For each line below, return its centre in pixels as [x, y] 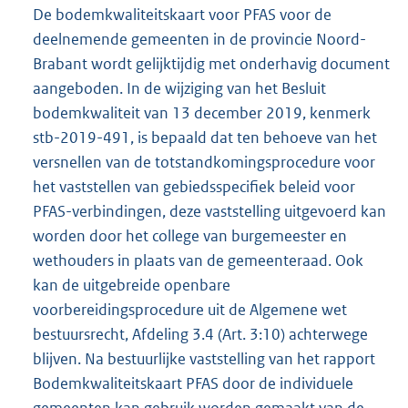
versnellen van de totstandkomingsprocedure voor [204, 163]
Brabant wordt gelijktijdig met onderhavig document [211, 64]
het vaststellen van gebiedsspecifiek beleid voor [194, 187]
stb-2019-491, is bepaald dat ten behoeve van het [205, 138]
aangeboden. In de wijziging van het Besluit [179, 89]
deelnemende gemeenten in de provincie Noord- [199, 40]
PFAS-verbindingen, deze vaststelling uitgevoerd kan [209, 212]
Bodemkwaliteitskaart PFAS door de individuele [193, 384]
